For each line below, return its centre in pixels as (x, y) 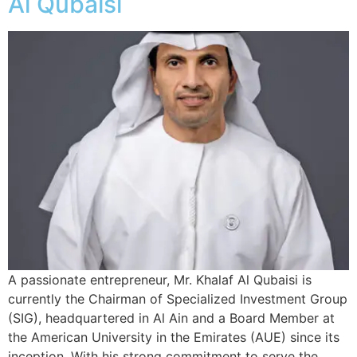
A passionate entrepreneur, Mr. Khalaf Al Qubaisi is (160, 279)
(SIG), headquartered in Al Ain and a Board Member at (171, 318)
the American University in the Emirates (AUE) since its (174, 337)
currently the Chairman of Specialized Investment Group (178, 298)
